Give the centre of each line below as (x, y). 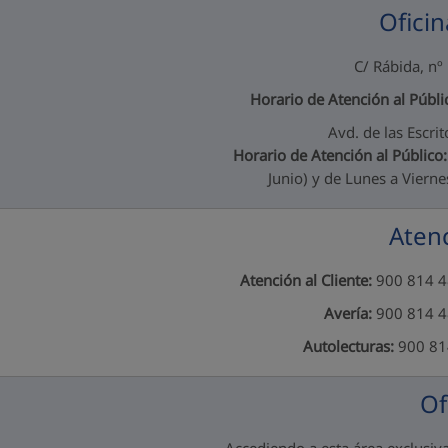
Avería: (350, 313)
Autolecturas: (348, 346)
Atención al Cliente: (305, 280)
